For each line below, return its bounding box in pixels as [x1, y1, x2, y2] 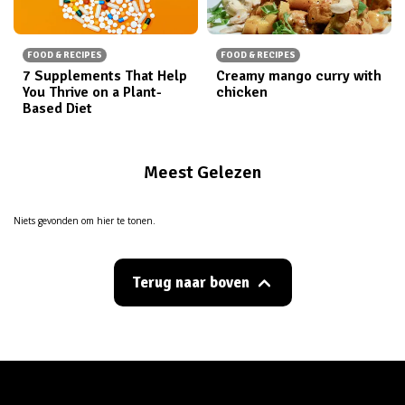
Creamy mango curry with [216, 66, 381, 85]
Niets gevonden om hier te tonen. [14, 213, 155, 227]
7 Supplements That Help [23, 66, 187, 85]
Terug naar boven [131, 272, 250, 292]
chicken [216, 82, 268, 101]
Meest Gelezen [144, 160, 261, 184]
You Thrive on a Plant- [23, 82, 162, 101]
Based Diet [23, 99, 92, 118]
